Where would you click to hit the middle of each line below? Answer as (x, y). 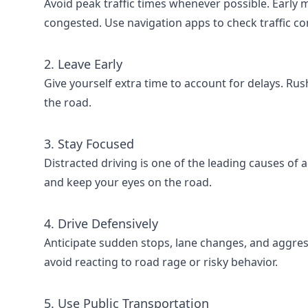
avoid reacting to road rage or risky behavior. (161, 262)
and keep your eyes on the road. (128, 182)
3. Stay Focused (89, 144)
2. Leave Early (83, 64)
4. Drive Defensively (101, 223)
